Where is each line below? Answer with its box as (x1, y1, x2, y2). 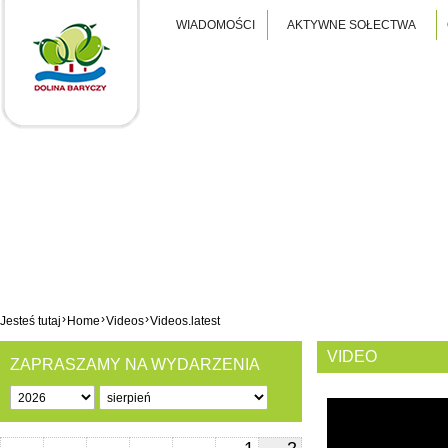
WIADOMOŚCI (175, 18, 255, 32)
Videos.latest (150, 314, 220, 327)
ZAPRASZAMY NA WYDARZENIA (10, 356, 260, 373)
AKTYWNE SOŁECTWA (287, 18, 416, 32)
